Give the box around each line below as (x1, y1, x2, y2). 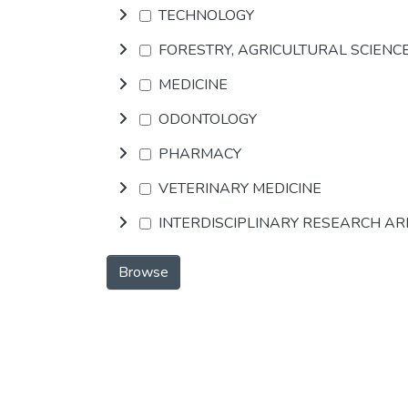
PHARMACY (158, 144, 241, 164)
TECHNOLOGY (158, 5, 254, 25)
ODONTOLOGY (158, 109, 257, 129)
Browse (118, 262, 168, 282)
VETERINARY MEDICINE (158, 178, 321, 199)
